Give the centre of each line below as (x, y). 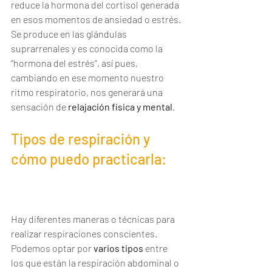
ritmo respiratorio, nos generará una (88, 92)
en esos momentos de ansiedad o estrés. (97, 19)
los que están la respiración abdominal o (96, 263)
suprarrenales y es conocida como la (88, 48)
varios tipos (118, 248)
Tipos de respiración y (82, 139)
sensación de (39, 107)
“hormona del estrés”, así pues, (75, 63)
